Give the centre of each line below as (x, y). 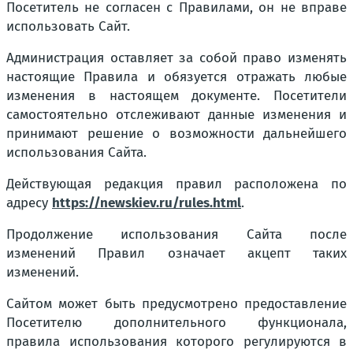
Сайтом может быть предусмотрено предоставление (176, 304)
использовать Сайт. (68, 26)
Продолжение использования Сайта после (176, 234)
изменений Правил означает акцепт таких (176, 253)
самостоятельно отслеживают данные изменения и (176, 115)
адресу (29, 203)
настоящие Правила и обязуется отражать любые (176, 77)
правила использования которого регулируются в (176, 342)
